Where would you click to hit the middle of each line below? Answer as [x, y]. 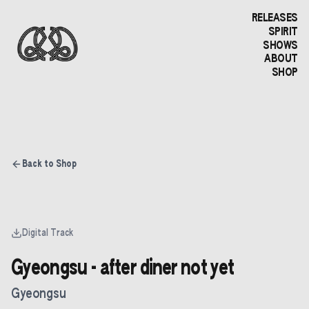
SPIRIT [283, 32]
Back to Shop [49, 164]
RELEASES [275, 19]
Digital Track [48, 233]
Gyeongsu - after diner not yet [122, 269]
